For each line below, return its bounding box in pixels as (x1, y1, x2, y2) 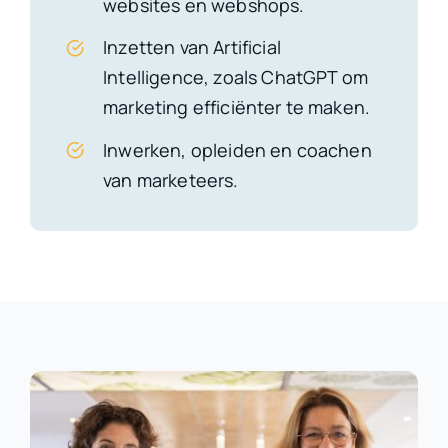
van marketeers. (103, 167, 239, 192)
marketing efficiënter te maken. (103, 95, 371, 120)
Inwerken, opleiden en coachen (103, 137, 372, 162)
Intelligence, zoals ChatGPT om (103, 65, 368, 90)
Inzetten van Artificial (103, 35, 281, 60)
